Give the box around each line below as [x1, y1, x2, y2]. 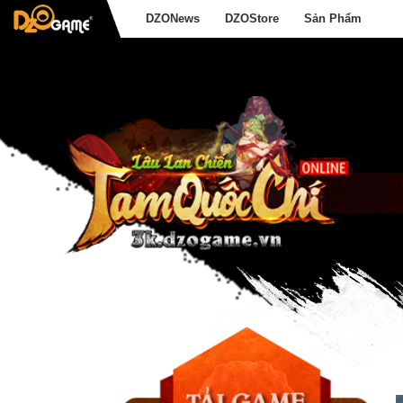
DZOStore [225, 12, 280, 25]
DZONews [146, 12, 201, 25]
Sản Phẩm [304, 12, 363, 25]
